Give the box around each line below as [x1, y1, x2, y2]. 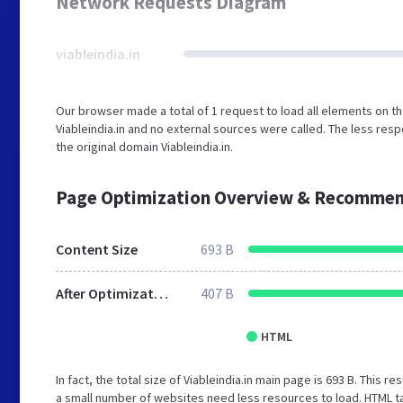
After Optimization [154, 284, 168, 302]
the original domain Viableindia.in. [56, 139, 233, 155]
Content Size [56, 240, 138, 258]
